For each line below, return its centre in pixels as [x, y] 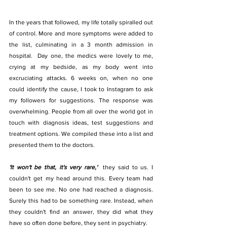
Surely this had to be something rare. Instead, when [81, 200]
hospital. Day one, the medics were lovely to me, [81, 55]
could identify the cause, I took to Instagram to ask [81, 89]
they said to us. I [128, 167]
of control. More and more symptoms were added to [81, 33]
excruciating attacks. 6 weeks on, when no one [81, 78]
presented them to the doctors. [53, 145]
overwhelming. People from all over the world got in [81, 111]
